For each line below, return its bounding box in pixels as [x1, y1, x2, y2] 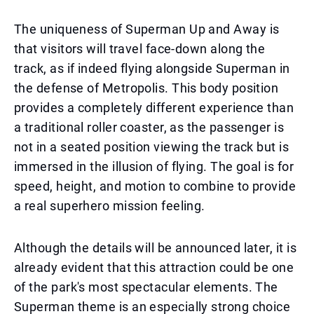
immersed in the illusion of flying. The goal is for [14, 159, 294, 174]
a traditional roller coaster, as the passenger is [14, 120, 285, 135]
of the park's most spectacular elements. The [14, 280, 278, 294]
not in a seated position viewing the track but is [14, 139, 289, 154]
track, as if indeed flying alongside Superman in [14, 61, 290, 76]
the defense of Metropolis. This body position [14, 81, 279, 95]
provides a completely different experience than [14, 100, 294, 115]
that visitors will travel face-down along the [14, 41, 266, 56]
